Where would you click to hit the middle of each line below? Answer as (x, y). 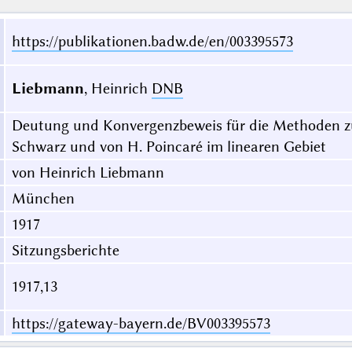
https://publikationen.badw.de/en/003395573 (152, 42)
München (43, 199)
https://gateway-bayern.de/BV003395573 (141, 324)
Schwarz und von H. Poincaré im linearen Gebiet (169, 147)
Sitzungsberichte (65, 251)
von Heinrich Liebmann (88, 173)
